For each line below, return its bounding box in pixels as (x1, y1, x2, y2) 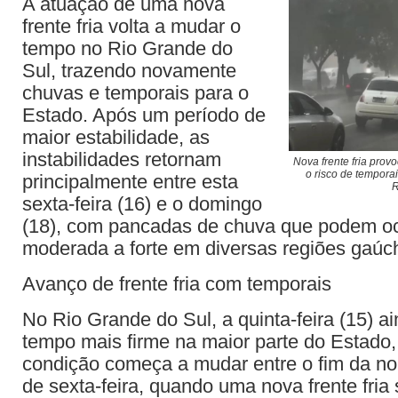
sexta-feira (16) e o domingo (22, 193, 262, 215)
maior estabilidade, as (22, 126, 210, 148)
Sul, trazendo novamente (22, 60, 236, 82)
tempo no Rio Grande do (22, 37, 233, 60)
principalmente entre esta (22, 171, 238, 193)
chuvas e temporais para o (22, 82, 249, 104)
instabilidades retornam (22, 148, 221, 171)
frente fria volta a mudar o (22, 15, 241, 37)
